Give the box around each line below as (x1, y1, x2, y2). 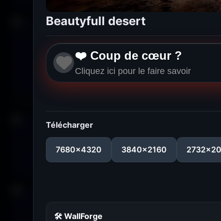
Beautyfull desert (46, 13, 146, 28)
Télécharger (46, 119, 94, 130)
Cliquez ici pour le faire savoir (75, 66, 191, 76)
